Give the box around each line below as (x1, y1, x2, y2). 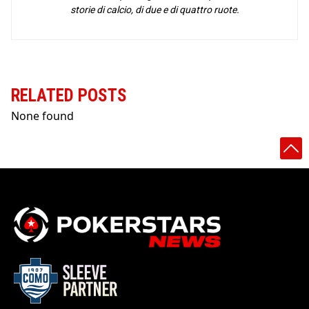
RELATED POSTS (11, 86, 127, 106)
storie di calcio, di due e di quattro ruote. (70, 4, 239, 16)
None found (11, 108, 74, 124)
